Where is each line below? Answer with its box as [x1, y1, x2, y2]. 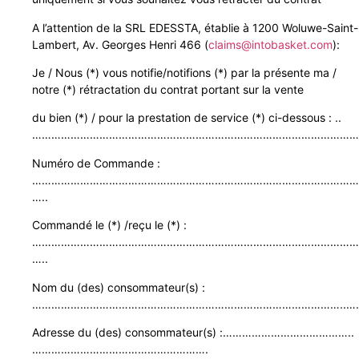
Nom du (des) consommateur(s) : [32, 280, 205, 294]
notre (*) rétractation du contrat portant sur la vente [32, 83, 304, 97]
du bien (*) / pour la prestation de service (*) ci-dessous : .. [32, 111, 341, 125]
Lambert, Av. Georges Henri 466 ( [32, 37, 208, 51]
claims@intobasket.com [208, 37, 333, 51]
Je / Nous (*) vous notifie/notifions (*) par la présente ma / [32, 66, 337, 80]
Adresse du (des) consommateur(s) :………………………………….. [32, 325, 354, 339]
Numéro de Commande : [32, 155, 160, 170]
